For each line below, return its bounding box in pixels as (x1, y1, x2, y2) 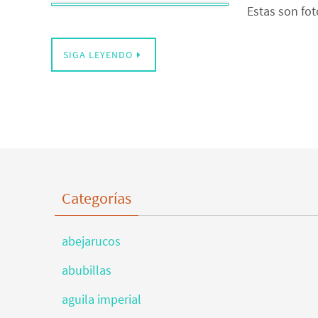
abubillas (62, 262, 111, 278)
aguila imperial (62, 291, 141, 307)
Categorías (62, 188, 131, 208)
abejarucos (62, 233, 121, 249)
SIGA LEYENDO (63, 48, 133, 61)
